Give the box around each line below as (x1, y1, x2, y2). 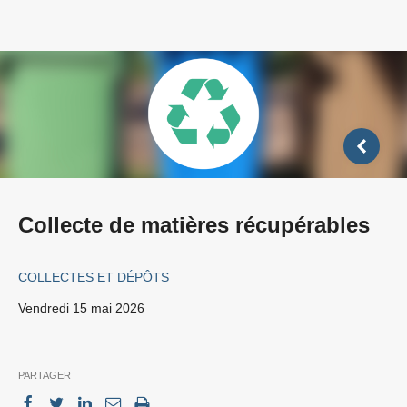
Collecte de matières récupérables (18, 212, 370, 237)
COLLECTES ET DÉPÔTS (18, 269, 169, 284)
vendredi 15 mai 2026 (25, 300, 144, 315)
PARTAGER (18, 369, 71, 381)
